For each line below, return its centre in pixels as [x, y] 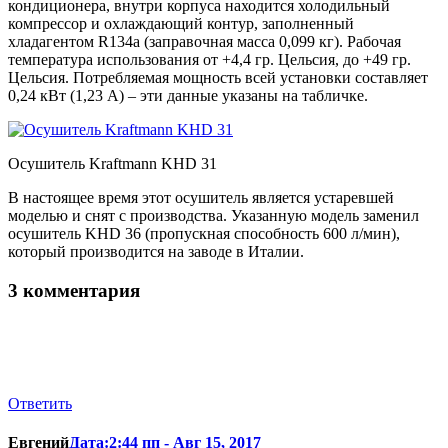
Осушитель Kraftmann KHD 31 [112, 164]
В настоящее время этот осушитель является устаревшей [201, 198]
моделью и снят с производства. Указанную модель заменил [213, 216]
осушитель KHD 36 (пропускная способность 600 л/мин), [204, 234]
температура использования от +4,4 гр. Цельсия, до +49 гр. [209, 60]
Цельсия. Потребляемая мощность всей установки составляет [218, 78]
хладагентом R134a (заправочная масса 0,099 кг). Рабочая [204, 42]
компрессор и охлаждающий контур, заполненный [181, 24]
